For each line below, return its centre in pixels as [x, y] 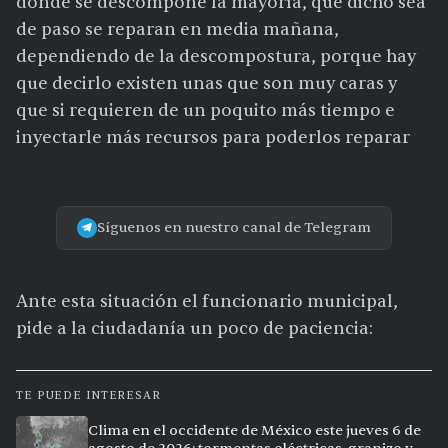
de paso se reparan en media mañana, [177, 30]
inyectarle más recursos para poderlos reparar [213, 138]
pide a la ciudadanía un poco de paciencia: [194, 329]
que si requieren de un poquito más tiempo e [205, 111]
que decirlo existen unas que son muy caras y [206, 84]
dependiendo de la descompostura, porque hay [216, 57]
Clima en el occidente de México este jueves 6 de [254, 431]
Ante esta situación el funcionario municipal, [207, 302]
